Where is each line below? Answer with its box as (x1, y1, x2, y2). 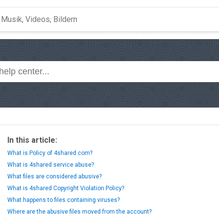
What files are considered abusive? (7, 173, 102, 180)
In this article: (7, 135, 57, 145)
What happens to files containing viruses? (7, 197, 120, 203)
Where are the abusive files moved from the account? (7, 208, 152, 215)
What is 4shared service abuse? (7, 161, 94, 168)
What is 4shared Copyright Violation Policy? (7, 185, 124, 192)
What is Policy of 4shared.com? (7, 150, 92, 156)
